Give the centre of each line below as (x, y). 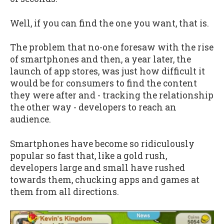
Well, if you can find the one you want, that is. (109, 23)
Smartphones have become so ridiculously (102, 143)
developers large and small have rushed (97, 167)
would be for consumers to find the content (103, 83)
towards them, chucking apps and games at (105, 179)
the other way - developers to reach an (93, 107)
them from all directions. (64, 191)
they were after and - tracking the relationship (112, 95)
